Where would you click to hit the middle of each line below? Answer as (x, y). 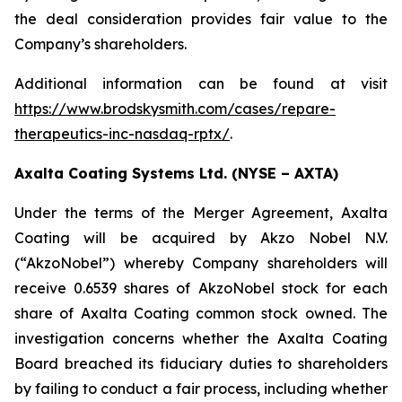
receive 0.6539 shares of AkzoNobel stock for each (201, 288)
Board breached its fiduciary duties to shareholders (201, 363)
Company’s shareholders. (100, 44)
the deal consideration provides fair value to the (201, 19)
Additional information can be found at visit (201, 83)
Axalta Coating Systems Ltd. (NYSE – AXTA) (176, 173)
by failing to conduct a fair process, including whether (201, 389)
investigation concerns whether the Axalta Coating (201, 338)
